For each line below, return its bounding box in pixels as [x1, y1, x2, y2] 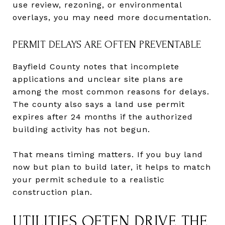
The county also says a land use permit [13, 99, 185, 109]
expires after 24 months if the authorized [13, 111, 193, 122]
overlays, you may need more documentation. [13, 12, 211, 22]
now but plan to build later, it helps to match [13, 162, 211, 172]
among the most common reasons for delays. [13, 86, 209, 96]
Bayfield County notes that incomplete [13, 61, 179, 71]
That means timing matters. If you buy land [13, 149, 203, 159]
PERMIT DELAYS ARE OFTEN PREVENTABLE [13, 38, 201, 50]
